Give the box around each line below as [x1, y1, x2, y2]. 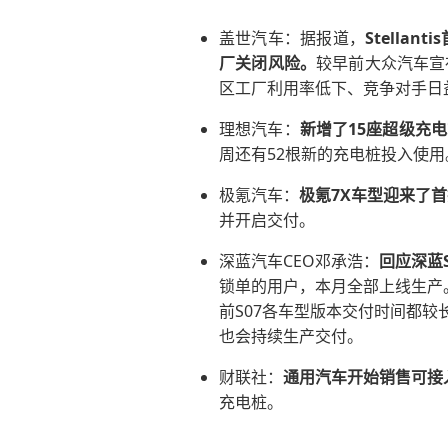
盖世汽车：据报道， [219, 27, 366, 50]
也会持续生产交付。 [219, 325, 363, 348]
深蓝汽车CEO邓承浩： [219, 250, 379, 273]
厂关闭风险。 [219, 52, 317, 75]
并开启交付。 [219, 209, 315, 232]
